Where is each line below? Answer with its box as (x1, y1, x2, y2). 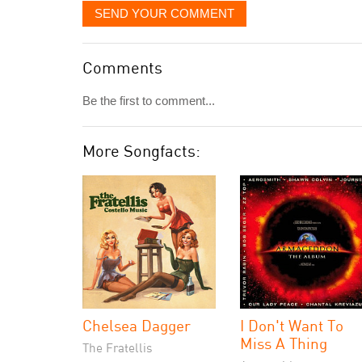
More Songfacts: (82, 141, 200, 161)
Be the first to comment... (82, 94, 215, 107)
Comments (82, 57, 162, 78)
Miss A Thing (240, 334, 327, 352)
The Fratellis (82, 340, 153, 355)
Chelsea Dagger (82, 316, 191, 335)
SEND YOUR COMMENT (95, 6, 234, 20)
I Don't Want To (240, 316, 343, 335)
